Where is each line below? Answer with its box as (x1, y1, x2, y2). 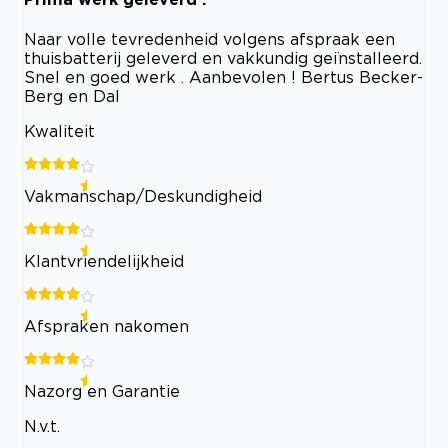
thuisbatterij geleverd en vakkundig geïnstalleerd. (24, 49, 422, 67)
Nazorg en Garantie (24, 382, 180, 400)
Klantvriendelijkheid (24, 252, 184, 270)
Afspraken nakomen (24, 317, 189, 335)
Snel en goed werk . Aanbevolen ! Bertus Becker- (24, 68, 423, 86)
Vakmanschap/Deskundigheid (24, 187, 262, 205)
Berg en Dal (24, 87, 120, 105)
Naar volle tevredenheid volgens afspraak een (24, 30, 395, 48)
